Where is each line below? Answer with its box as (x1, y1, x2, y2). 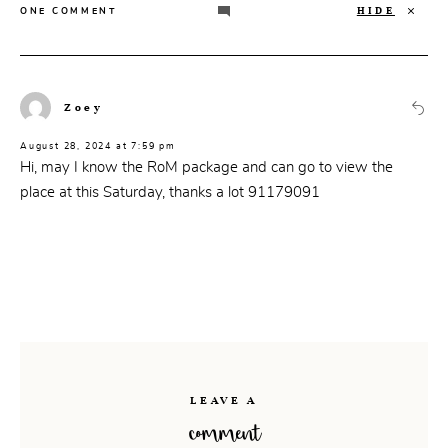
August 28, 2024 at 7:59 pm (20, 139, 176, 152)
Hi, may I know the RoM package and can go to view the (20, 156, 393, 177)
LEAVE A (190, 392, 258, 407)
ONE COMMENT (20, 4, 118, 17)
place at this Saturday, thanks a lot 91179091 (20, 181, 320, 202)
